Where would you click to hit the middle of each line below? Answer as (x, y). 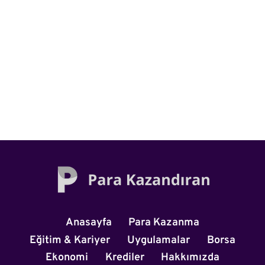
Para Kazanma (164, 222)
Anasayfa (88, 222)
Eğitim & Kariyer (70, 240)
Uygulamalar (159, 240)
